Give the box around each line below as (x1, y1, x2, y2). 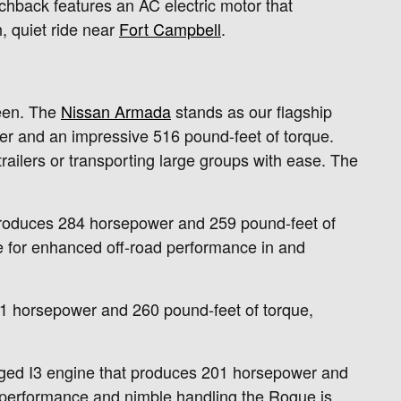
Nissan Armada (61, 98, 171, 123)
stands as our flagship (171, 98, 332, 123)
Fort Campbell (119, 17, 221, 41)
